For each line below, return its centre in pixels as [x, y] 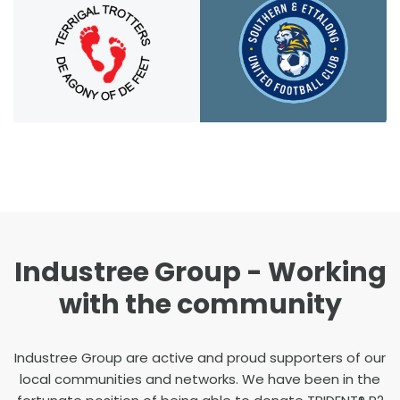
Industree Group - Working [200, 273]
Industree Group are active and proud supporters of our [200, 358]
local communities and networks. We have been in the [200, 379]
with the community [200, 305]
